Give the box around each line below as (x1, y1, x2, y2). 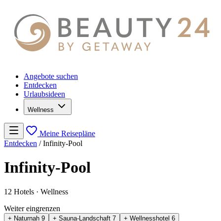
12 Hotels (4, 187, 36, 196)
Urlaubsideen (24, 90, 65, 99)
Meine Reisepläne (39, 129, 95, 138)
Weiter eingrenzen (4, 204, 60, 213)
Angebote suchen (24, 72, 78, 81)
